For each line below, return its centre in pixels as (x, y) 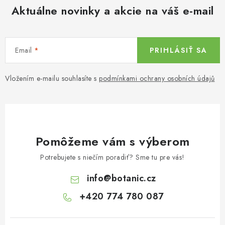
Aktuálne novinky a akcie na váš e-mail (113, 10)
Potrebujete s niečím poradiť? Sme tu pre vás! (113, 157)
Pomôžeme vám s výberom (113, 141)
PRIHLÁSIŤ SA (179, 50)
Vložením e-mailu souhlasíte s (52, 78)
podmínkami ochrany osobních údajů (157, 78)
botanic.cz (134, 178)
